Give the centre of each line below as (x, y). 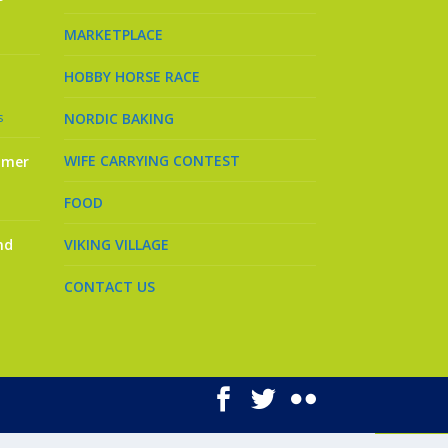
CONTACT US (109, 287)
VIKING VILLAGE (116, 245)
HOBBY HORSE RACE (132, 77)
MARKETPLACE (113, 35)
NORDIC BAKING (119, 119)
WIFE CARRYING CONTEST (152, 161)
